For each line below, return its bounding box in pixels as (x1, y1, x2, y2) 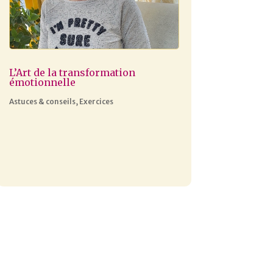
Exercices (79, 96, 113, 106)
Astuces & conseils (9, 96, 76, 106)
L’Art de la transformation (9, 66, 135, 79)
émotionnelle (9, 76, 76, 88)
